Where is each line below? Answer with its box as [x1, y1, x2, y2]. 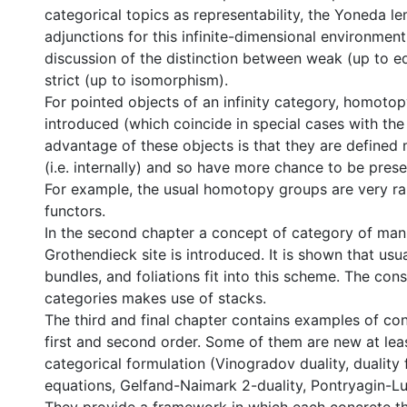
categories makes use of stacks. [45, 289, 266, 307]
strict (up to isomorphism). [45, 71, 228, 89]
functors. [45, 202, 105, 220]
